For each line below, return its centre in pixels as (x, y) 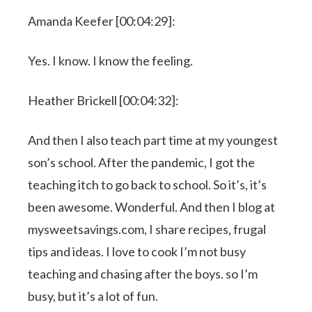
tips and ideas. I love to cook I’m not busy (137, 251)
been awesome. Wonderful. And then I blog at (152, 206)
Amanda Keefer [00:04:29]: (102, 21)
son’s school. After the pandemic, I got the (142, 162)
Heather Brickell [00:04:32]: (104, 100)
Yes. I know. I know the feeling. (111, 60)
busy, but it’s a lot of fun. (93, 296)
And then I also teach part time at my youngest (153, 140)
